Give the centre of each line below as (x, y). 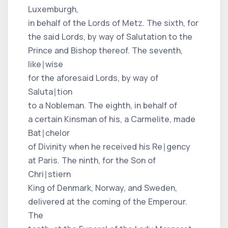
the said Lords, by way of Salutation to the (110, 36)
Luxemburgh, (53, 9)
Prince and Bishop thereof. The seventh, (105, 50)
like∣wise (46, 64)
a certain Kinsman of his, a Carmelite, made (112, 119)
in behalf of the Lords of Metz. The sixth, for (113, 23)
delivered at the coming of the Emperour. (108, 201)
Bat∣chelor (49, 133)
